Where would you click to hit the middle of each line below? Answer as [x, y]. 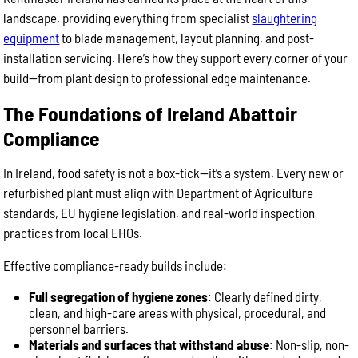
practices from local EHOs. [73, 233]
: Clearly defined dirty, [265, 296]
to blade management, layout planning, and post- [187, 38]
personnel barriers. [79, 328]
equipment [32, 38]
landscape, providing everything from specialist [128, 18]
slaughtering [285, 18]
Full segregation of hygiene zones [119, 296]
